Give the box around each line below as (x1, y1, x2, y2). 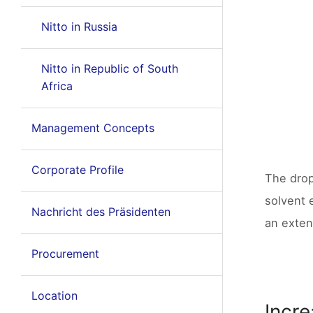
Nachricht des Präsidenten (31, 205, 170, 219)
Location (31, 289, 78, 303)
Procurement (31, 247, 99, 261)
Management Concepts (31, 121, 154, 135)
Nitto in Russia (41, 20, 117, 34)
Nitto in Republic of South (41, 61, 178, 75)
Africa (41, 79, 73, 93)
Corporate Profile (31, 163, 124, 177)
